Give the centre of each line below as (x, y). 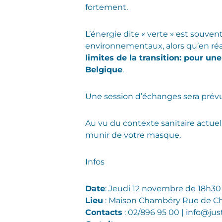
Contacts (104, 212)
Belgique (104, 69)
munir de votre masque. (133, 135)
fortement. (107, 7)
